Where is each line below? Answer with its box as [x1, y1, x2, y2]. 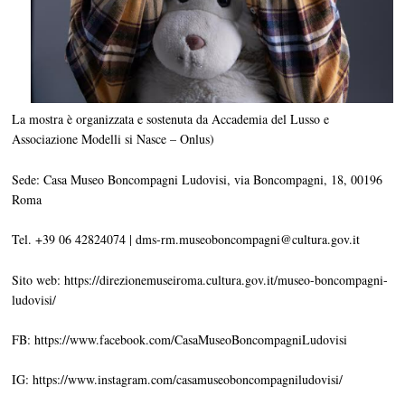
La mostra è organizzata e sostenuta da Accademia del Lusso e [12, 110, 330, 128]
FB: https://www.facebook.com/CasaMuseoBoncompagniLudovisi [12, 330, 348, 348]
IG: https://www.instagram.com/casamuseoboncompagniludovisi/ [12, 371, 344, 389]
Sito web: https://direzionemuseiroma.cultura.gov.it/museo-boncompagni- [12, 270, 389, 288]
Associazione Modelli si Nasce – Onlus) [12, 130, 215, 148]
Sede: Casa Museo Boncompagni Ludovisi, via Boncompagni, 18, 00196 [12, 170, 383, 188]
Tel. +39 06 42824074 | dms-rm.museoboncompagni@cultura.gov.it [12, 231, 361, 249]
